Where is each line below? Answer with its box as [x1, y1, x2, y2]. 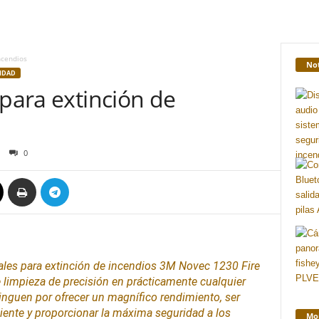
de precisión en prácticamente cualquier [45, 275, 246, 288]
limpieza [3, 275, 46, 288]
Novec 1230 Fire [175, 259, 260, 273]
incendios [108, 259, 157, 273]
